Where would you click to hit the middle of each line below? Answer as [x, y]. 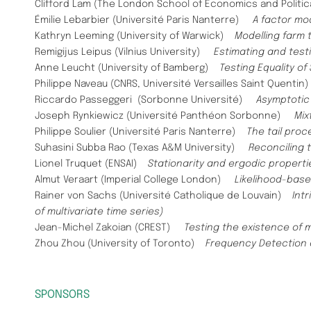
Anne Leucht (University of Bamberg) [126, 68]
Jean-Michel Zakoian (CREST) [109, 227]
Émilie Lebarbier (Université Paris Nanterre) [142, 20]
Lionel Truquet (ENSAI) [89, 163]
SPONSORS [62, 294]
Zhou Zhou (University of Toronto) [120, 243]
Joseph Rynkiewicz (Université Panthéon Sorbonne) [165, 116]
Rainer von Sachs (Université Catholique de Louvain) [161, 195]
